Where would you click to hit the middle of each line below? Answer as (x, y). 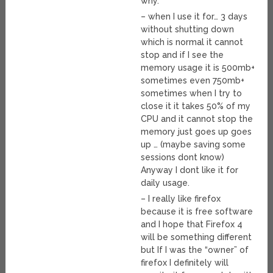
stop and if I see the (183, 55)
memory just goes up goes (197, 132)
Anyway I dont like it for (190, 170)
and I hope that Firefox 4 (192, 225)
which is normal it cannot (192, 42)
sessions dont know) (183, 158)
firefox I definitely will (185, 263)
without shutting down (188, 30)
